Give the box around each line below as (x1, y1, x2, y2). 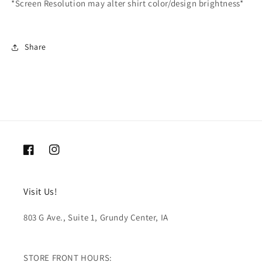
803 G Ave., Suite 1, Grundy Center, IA (23, 211, 168, 223)
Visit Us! (23, 185, 58, 198)
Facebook (23, 150, 60, 161)
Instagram (49, 150, 88, 161)
